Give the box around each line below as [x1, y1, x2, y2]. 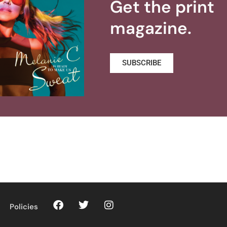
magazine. [110, 17, 192, 40]
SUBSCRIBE [122, 58, 162, 68]
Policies [10, 202, 38, 212]
